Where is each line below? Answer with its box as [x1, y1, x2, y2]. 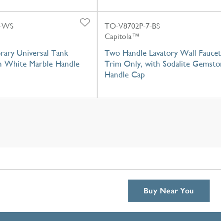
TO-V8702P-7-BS [105, 21, 160, 31]
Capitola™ [105, 31, 140, 41]
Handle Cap [105, 69, 145, 79]
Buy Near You [144, 186, 194, 195]
